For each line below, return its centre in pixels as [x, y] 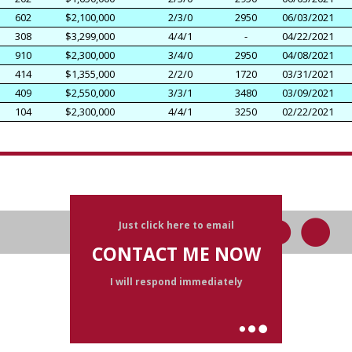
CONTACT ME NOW [176, 253]
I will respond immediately [176, 281]
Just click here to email [176, 225]
